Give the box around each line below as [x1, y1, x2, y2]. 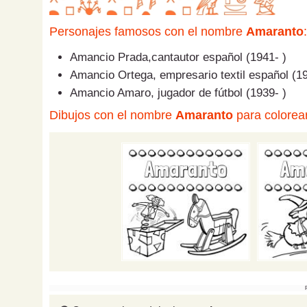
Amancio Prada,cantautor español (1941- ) [70, 51, 286, 64]
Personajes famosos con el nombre [49, 25, 246, 39]
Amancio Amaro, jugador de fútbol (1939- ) [70, 86, 286, 100]
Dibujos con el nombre [49, 108, 175, 123]
